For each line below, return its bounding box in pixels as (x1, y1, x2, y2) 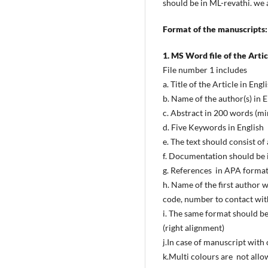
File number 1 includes (163, 65, 247, 75)
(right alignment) (163, 223, 224, 233)
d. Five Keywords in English (163, 122, 264, 133)
